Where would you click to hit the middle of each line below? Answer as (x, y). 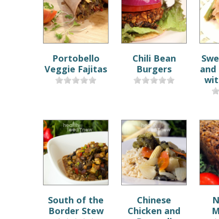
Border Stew (76, 210)
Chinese (154, 200)
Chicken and (154, 210)
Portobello (76, 58)
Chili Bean (154, 58)
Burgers (154, 69)
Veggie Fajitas (76, 69)
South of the (76, 200)
